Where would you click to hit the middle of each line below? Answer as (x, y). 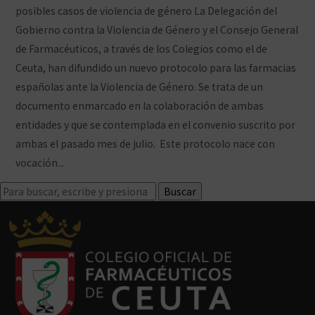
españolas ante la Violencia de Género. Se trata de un (140, 87)
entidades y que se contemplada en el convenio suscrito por (156, 125)
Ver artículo (94, 163)
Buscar (180, 192)
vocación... (41, 163)
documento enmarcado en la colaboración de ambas (140, 106)
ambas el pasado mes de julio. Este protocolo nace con (146, 144)
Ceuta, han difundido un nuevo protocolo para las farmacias (156, 68)
